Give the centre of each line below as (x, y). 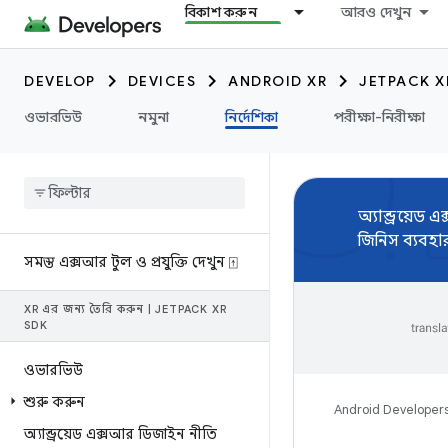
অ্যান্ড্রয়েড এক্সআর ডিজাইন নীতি (120, 434)
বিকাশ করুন (221, 12)
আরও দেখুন (376, 12)
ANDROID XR (277, 81)
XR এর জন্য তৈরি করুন (86, 309)
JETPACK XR (189, 309)
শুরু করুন (54, 402)
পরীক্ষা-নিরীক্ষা (379, 117)
